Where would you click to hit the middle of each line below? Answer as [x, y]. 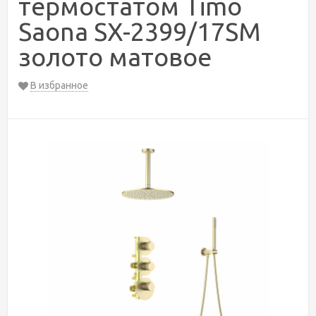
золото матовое [115, 57]
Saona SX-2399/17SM [140, 31]
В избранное [59, 85]
